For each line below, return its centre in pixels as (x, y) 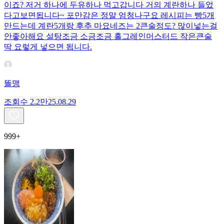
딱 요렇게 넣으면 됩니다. (48, 46)
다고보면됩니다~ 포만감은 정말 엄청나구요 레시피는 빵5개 (109, 15)
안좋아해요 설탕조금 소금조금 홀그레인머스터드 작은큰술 (108, 36)
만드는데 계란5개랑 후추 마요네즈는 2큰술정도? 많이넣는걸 (111, 25)
